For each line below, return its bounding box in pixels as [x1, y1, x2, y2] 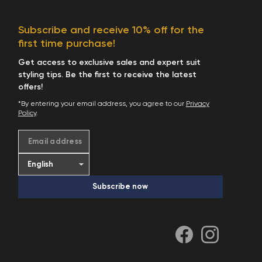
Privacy [185, 101, 209, 108]
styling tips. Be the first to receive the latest [18, 71, 196, 79]
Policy [18, 110, 36, 117]
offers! [18, 83, 43, 91]
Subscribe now [92, 183, 149, 191]
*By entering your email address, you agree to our [18, 101, 186, 108]
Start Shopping [142, 18, 213, 27]
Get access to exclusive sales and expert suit [18, 58, 201, 67]
